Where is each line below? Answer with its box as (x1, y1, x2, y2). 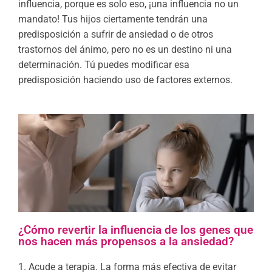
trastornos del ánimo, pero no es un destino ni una (18, 43, 232, 55)
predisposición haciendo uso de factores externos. (18, 73, 233, 86)
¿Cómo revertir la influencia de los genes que (18, 223, 253, 237)
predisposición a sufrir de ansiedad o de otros (18, 28, 213, 40)
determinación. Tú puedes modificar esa (18, 58, 189, 70)
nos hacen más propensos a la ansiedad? (18, 234, 234, 249)
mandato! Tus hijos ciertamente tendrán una (18, 13, 208, 25)
